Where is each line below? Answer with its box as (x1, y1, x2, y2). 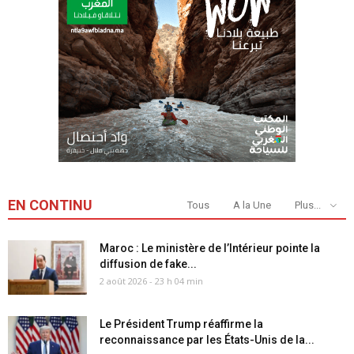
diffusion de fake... (100, 257, 197, 270)
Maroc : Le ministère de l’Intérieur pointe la (100, 241, 320, 254)
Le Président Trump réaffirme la (100, 317, 263, 330)
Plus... (295, 198, 321, 211)
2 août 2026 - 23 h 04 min (100, 274, 203, 287)
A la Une (233, 198, 271, 211)
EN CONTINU (8, 196, 92, 213)
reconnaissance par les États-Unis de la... (100, 333, 314, 346)
